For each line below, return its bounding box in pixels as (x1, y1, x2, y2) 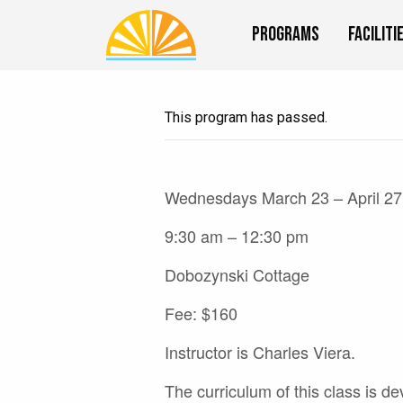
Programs (252, 22, 319, 48)
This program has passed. (165, 108, 327, 126)
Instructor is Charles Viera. (165, 339, 355, 363)
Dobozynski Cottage (165, 262, 309, 286)
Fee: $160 (165, 300, 237, 325)
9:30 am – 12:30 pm (165, 223, 309, 247)
